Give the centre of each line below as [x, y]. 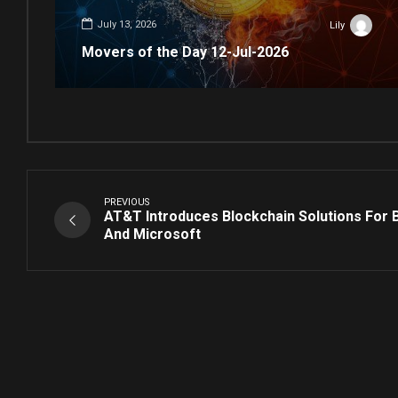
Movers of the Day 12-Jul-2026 [185, 52]
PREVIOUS [127, 202]
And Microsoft [152, 234]
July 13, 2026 [127, 25]
